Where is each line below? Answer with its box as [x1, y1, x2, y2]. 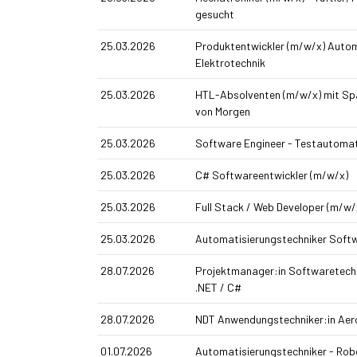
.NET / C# [194, 280, 241, 295]
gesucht [194, 7, 234, 22]
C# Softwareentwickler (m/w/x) [194, 168, 348, 182]
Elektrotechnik [194, 56, 265, 70]
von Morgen [194, 104, 250, 119]
